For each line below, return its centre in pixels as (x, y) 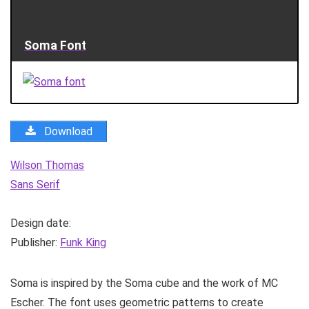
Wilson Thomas (47, 165)
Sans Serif (35, 184)
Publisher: (35, 242)
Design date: (41, 223)
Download (67, 131)
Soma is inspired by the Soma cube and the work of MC (144, 283)
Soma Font (55, 45)
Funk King (83, 242)
